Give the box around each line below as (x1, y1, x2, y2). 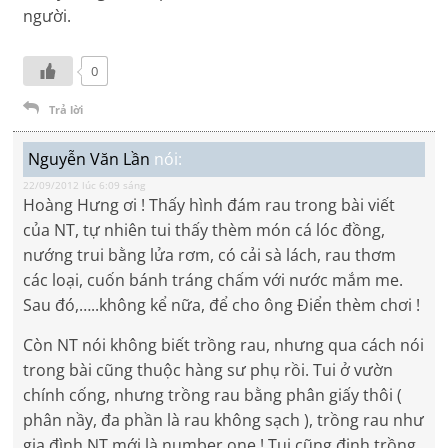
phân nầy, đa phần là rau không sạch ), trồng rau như (23, 409, 425, 432)
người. (23, 5, 72, 28)
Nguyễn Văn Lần (28, 148, 151, 171)
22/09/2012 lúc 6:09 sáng (23, 178, 146, 193)
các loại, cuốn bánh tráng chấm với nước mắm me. (23, 269, 404, 292)
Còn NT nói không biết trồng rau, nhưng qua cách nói (23, 334, 425, 357)
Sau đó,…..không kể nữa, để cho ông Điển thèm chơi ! (23, 294, 421, 317)
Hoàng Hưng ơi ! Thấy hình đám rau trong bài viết (23, 194, 396, 217)
